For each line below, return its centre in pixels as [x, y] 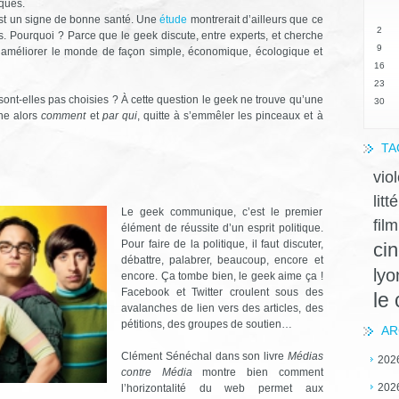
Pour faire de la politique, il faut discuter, [222, 244]
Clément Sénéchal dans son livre [204, 356]
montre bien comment [257, 372]
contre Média [157, 372]
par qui [119, 115]
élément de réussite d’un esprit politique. [222, 228]
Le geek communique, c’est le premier [222, 212]
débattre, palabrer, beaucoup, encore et [222, 260]
